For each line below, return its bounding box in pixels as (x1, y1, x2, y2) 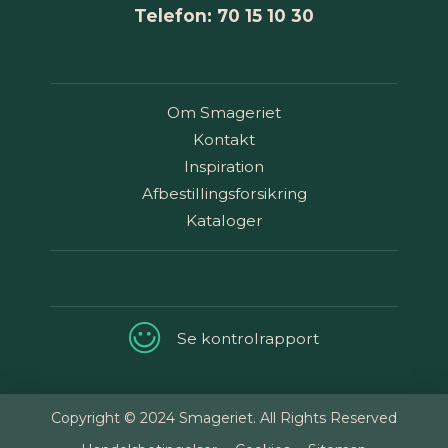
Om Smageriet (167, 103, 281, 123)
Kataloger (185, 211, 263, 231)
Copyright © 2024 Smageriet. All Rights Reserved (51, 409, 397, 427)
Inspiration (184, 157, 264, 177)
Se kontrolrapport (177, 328, 319, 348)
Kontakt (193, 130, 255, 150)
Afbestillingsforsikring (141, 184, 307, 204)
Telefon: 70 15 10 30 (134, 4, 314, 26)
